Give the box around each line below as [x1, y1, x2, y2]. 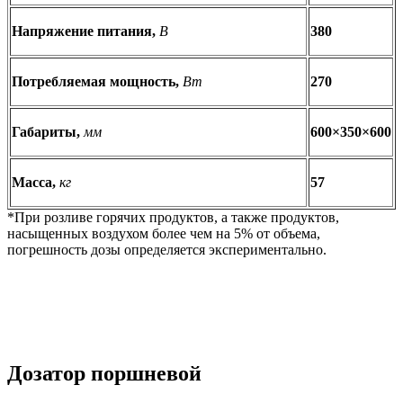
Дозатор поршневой [7, 362, 201, 386]
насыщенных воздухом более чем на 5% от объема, [7, 225, 320, 241]
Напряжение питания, [12, 22, 159, 39]
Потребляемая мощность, [12, 73, 183, 89]
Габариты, [12, 123, 84, 139]
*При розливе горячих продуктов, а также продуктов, [7, 209, 339, 225]
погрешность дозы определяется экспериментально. [7, 241, 327, 257]
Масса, [12, 174, 59, 190]
